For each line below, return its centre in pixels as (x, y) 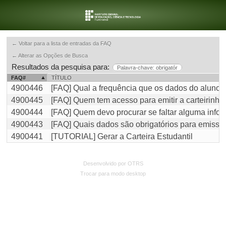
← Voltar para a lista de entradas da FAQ (62, 43)
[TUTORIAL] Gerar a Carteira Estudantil (122, 136)
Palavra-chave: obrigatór (147, 68)
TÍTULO (62, 78)
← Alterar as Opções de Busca (50, 55)
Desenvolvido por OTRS (113, 163)
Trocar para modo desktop (113, 174)
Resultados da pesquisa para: (61, 67)
